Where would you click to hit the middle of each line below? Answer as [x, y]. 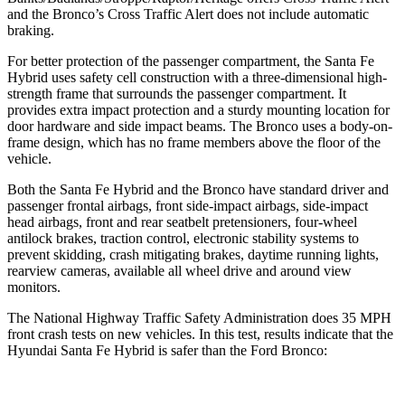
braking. [31, 30]
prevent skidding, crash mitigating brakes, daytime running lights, [193, 254]
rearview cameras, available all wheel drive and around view [179, 270]
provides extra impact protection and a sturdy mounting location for [198, 109]
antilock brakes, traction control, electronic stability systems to [183, 238]
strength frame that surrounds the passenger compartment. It [177, 93]
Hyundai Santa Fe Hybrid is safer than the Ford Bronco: [167, 350]
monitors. [34, 287]
